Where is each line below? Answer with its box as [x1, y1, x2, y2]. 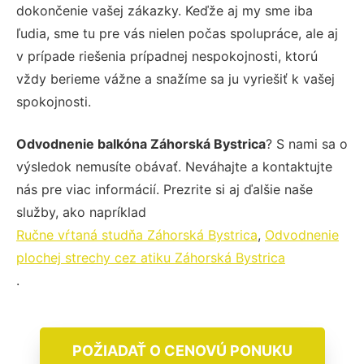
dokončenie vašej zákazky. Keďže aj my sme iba [16, 2, 313, 19]
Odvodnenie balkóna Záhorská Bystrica [16, 136, 266, 153]
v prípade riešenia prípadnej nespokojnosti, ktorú [16, 48, 318, 65]
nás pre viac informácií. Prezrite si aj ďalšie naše [16, 181, 313, 198]
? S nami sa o [266, 136, 348, 153]
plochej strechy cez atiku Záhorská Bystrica [16, 249, 285, 266]
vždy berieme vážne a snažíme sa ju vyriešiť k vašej [16, 71, 335, 88]
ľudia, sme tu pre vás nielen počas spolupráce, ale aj [16, 25, 338, 42]
